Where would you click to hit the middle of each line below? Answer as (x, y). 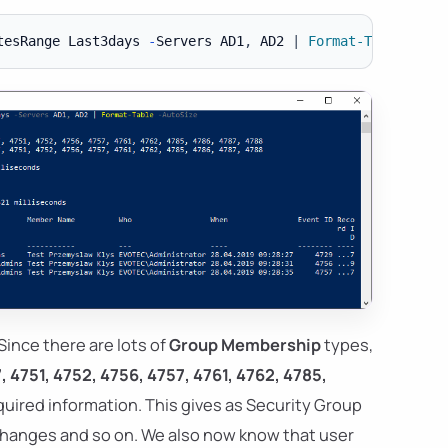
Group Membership (245, 345)
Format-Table (355, 40)
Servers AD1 (199, 40)
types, (347, 345)
